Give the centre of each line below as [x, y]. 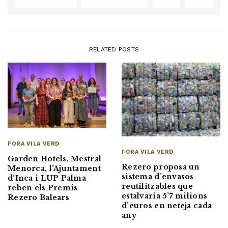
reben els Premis [43, 188]
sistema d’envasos [158, 177]
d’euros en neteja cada [167, 206]
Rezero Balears [38, 197]
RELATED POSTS [114, 49]
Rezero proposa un [161, 167]
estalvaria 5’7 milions [165, 196]
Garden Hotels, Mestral [55, 159]
